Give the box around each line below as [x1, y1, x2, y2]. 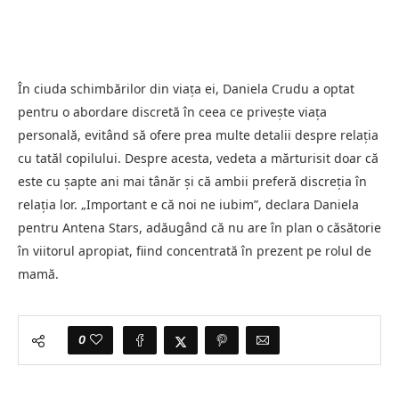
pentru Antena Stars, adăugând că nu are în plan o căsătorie [18, 218, 381, 236]
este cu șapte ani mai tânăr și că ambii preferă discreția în [18, 172, 367, 190]
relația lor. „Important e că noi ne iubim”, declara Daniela [18, 195, 359, 213]
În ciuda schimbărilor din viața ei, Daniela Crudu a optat [18, 79, 354, 97]
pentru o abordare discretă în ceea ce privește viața [18, 102, 327, 120]
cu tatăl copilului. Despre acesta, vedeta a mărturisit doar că [18, 149, 379, 167]
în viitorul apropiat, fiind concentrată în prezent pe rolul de [18, 241, 371, 259]
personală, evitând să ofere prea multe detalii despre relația [18, 126, 379, 143]
